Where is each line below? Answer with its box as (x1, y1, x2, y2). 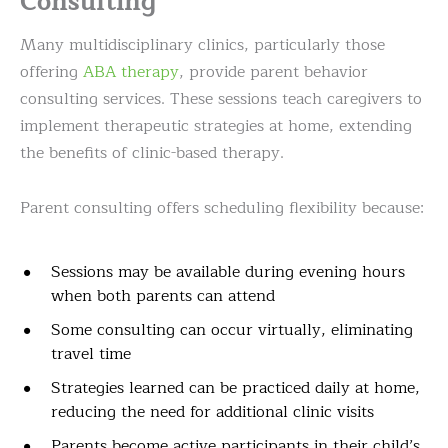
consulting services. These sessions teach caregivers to (20, 86, 422, 113)
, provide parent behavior (179, 59, 368, 86)
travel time (51, 341, 131, 368)
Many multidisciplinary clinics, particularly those (20, 32, 385, 59)
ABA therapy (83, 59, 179, 86)
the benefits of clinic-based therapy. (20, 140, 284, 167)
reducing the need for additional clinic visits (51, 399, 374, 426)
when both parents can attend (51, 283, 275, 310)
